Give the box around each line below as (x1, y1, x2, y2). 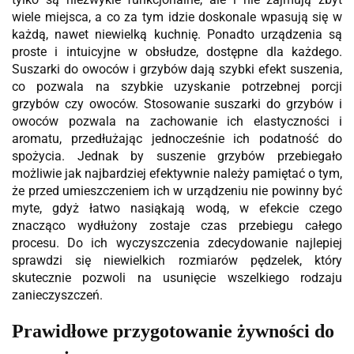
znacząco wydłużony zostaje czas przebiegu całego (12, 217, 342, 233)
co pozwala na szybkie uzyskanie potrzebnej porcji (12, 78, 342, 94)
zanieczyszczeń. (12, 287, 103, 303)
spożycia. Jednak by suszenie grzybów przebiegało (12, 148, 342, 164)
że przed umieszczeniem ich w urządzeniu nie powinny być (12, 183, 342, 198)
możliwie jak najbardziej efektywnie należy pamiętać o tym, (12, 165, 342, 181)
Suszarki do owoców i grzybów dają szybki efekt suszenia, (12, 61, 342, 77)
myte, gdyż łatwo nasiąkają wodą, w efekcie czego (12, 200, 342, 216)
